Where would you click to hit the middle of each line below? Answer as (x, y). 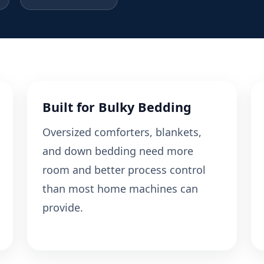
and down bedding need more (118, 151)
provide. (63, 208)
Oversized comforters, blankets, (122, 132)
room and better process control (124, 170)
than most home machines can (120, 189)
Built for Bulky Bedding (117, 107)
